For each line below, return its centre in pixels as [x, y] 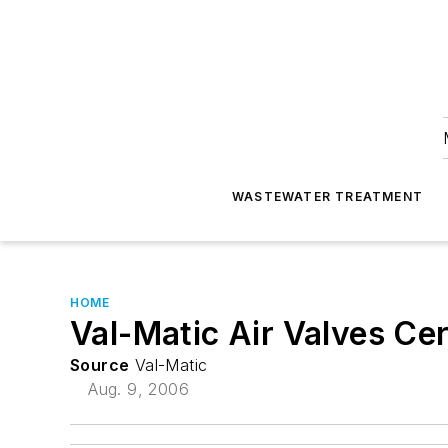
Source [100, 365]
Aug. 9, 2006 [139, 389]
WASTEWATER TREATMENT [328, 196]
